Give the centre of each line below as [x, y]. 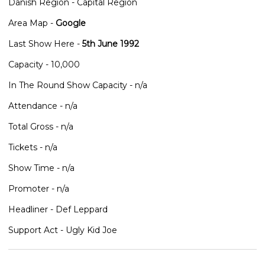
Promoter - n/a [39, 188]
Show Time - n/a [41, 168]
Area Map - [32, 23]
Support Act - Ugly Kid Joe [63, 230]
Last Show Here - [45, 43]
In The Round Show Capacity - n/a [78, 85]
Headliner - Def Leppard [58, 209]
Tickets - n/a [33, 147]
